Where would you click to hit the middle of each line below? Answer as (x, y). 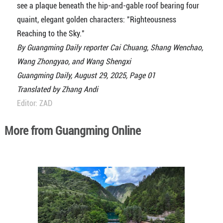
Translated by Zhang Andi (57, 90)
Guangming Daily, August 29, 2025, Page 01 (86, 76)
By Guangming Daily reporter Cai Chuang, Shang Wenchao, (110, 48)
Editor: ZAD (34, 104)
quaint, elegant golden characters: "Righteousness (96, 20)
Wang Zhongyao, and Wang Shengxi (74, 62)
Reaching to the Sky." (51, 34)
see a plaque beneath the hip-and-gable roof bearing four (108, 6)
